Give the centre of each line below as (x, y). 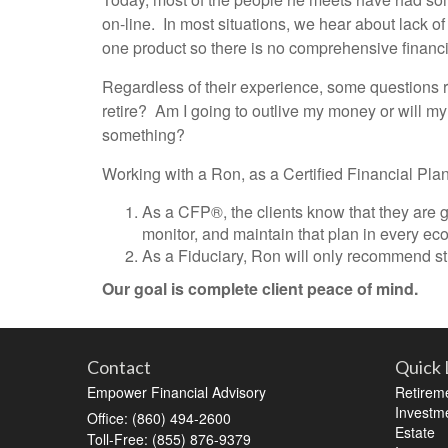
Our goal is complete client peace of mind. (260, 288)
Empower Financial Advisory (176, 391)
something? (143, 134)
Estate (414, 431)
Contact (119, 366)
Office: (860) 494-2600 (159, 417)
